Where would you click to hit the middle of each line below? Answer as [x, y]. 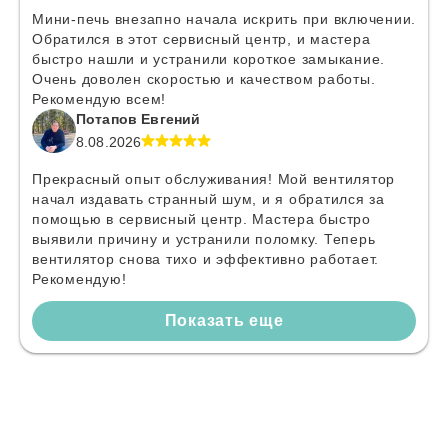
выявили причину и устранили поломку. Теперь [204, 239]
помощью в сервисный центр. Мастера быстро [201, 219]
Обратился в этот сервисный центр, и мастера [201, 39]
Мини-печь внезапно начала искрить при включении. [224, 19]
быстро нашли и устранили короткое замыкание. [208, 59]
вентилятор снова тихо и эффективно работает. [205, 259]
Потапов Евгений [138, 119]
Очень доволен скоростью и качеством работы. [204, 79]
